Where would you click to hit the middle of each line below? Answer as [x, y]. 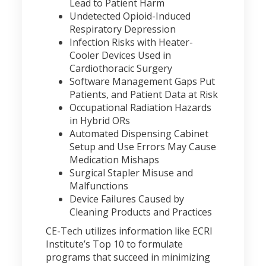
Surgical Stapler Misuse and [132, 173]
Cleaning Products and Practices [141, 212]
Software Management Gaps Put [142, 81]
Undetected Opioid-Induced [130, 16]
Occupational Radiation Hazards [141, 107]
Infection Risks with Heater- [132, 42]
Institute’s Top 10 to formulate [115, 244]
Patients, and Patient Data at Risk [144, 94]
